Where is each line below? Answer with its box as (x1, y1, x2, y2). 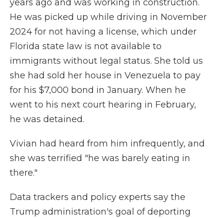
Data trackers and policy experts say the (10, 192, 185, 202)
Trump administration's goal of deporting (10, 206, 191, 217)
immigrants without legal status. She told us (10, 55, 203, 66)
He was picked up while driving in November (10, 12, 207, 22)
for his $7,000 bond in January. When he (10, 85, 186, 95)
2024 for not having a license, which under (10, 26, 197, 37)
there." (10, 167, 37, 178)
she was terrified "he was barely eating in (10, 153, 190, 163)
